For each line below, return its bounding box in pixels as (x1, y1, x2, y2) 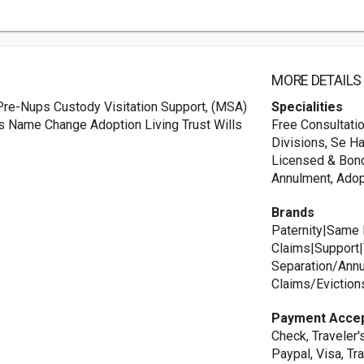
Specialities (271, 99, 344, 115)
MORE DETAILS (271, 72, 362, 89)
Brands (271, 205, 315, 220)
